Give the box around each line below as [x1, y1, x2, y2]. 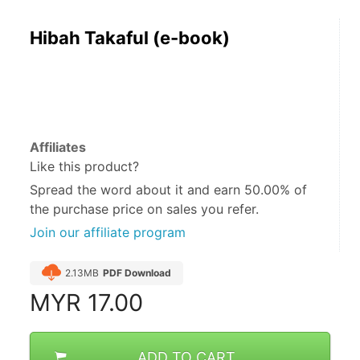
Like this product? [30, 158, 139, 175]
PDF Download [103, 267, 171, 280]
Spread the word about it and [30, 182, 214, 198]
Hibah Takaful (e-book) [30, 27, 230, 49]
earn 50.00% [214, 182, 290, 198]
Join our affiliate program [30, 224, 186, 241]
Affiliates [30, 139, 86, 156]
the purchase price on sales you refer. [30, 201, 259, 218]
